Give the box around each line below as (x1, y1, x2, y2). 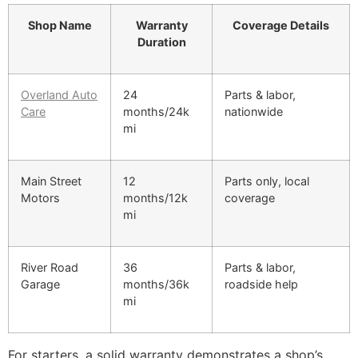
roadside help (225, 276, 298, 291)
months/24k (123, 104, 189, 118)
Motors (21, 190, 60, 205)
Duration (137, 34, 186, 49)
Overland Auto (21, 87, 97, 101)
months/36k (123, 276, 189, 291)
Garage (21, 276, 60, 291)
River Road (21, 260, 78, 274)
